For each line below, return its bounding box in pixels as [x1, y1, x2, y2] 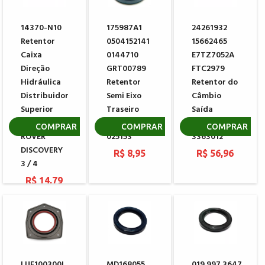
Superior [21, 103, 53, 117]
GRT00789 [106, 62, 146, 76]
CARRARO [106, 117, 143, 131]
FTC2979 [192, 62, 225, 76]
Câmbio [192, 89, 222, 104]
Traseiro [106, 103, 139, 117]
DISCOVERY [21, 144, 63, 158]
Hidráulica [21, 76, 61, 90]
